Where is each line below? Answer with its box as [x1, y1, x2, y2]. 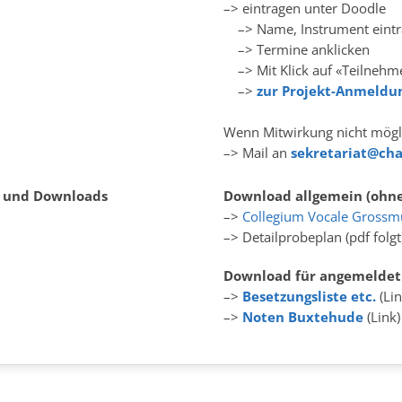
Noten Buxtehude [241, 308, 363, 326]
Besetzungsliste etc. [241, 287, 376, 305]
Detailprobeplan [241, 228, 342, 246]
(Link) [363, 308, 400, 326]
